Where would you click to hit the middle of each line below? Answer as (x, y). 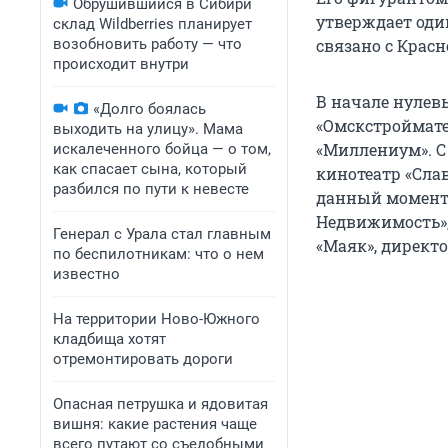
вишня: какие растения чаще (155, 424)
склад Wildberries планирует (152, 24)
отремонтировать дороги (143, 359)
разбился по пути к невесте (151, 189)
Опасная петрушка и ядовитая (160, 404)
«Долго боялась (149, 109)
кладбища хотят (109, 339)
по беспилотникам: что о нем (158, 254)
